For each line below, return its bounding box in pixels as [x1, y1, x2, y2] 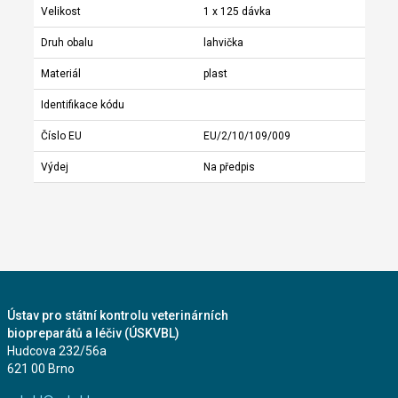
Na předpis [203, 160, 255, 173]
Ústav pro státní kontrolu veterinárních [6, 308, 228, 323]
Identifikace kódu [40, 98, 124, 111]
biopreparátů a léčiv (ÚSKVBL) [6, 326, 179, 341]
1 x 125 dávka [203, 4, 271, 18]
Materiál [40, 67, 81, 80]
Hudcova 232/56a [6, 344, 107, 359]
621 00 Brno [6, 362, 75, 377]
